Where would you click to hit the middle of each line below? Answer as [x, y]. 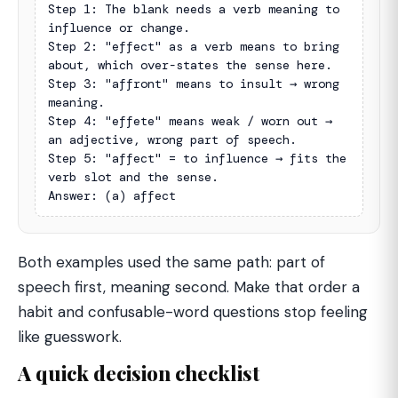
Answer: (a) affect [112, 195]
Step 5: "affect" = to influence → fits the [197, 158]
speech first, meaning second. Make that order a [189, 287]
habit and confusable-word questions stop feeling [193, 312]
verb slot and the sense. [133, 177]
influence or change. [119, 28]
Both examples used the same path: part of [171, 262]
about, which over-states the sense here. [190, 65]
